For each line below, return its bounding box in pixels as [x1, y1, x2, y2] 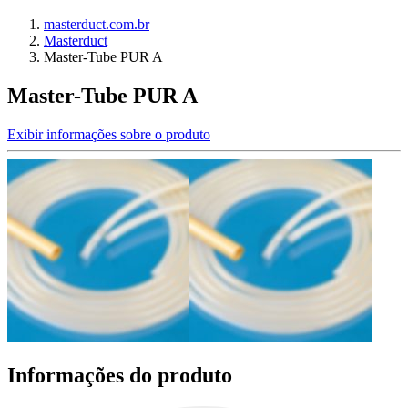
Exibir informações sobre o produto [7, 126, 210, 142]
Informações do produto [7, 362, 232, 387]
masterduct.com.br [44, 16, 149, 32]
